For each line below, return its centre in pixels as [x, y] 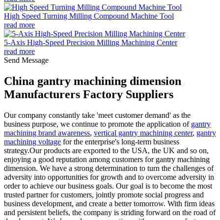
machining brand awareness [47, 133]
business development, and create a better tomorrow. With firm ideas [109, 203]
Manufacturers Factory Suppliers [89, 94]
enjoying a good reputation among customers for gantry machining [107, 159]
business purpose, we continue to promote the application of [97, 124]
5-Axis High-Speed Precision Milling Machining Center [91, 42]
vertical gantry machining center [143, 133]
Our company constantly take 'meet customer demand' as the [97, 115]
